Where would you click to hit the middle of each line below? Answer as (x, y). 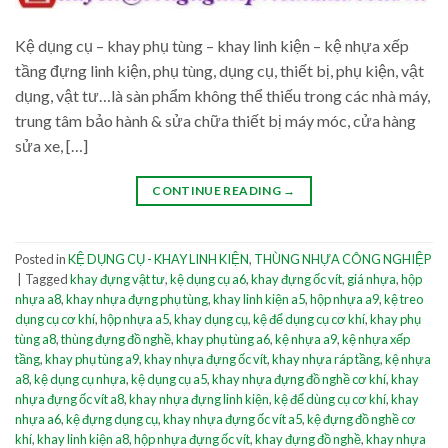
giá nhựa (371, 279)
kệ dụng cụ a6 (208, 279)
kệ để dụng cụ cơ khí (309, 319)
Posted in (41, 259)
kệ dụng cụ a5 (169, 379)
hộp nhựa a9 (344, 299)
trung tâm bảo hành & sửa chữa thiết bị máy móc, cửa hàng (215, 120)
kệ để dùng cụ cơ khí (330, 399)
